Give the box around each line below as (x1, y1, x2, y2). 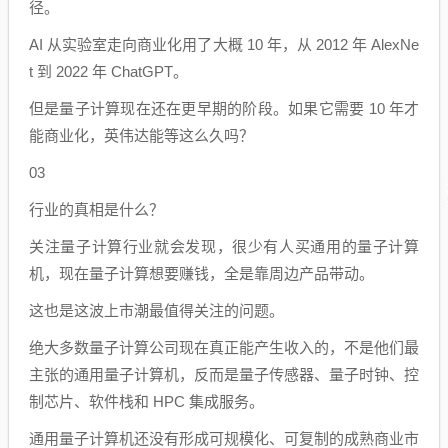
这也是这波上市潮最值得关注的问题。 (29, 302, 284, 319)
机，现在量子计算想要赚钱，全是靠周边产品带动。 (29, 265, 374, 282)
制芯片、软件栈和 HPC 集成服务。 (29, 393, 264, 410)
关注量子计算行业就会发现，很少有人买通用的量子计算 (29, 238, 419, 255)
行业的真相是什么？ (29, 201, 164, 218)
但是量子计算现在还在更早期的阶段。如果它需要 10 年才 (29, 100, 419, 117)
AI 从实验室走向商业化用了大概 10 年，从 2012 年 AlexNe (29, 36, 419, 53)
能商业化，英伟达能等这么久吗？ (29, 127, 254, 144)
